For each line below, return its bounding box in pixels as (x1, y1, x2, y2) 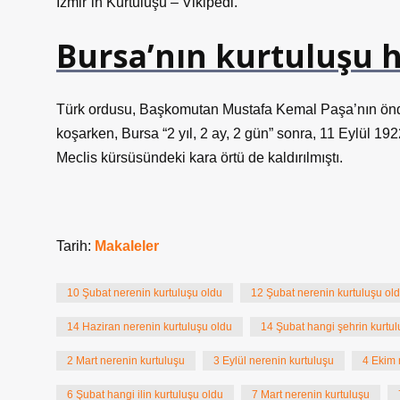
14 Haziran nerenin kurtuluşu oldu (67, 321, 232, 333)
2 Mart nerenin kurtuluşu (67, 354, 185, 367)
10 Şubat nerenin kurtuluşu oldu (67, 287, 222, 299)
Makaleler (95, 238, 159, 254)
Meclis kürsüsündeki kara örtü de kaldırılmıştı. (56, 150, 343, 165)
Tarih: (56, 238, 95, 254)
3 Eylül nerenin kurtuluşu (213, 354, 334, 367)
